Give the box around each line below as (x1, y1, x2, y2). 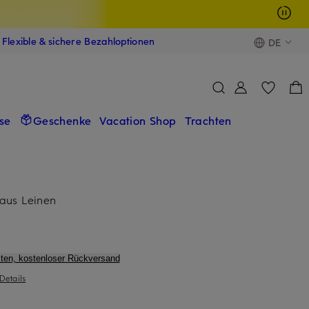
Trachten (184, 112, 232, 128)
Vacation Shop (99, 112, 177, 128)
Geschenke (32, 112, 92, 128)
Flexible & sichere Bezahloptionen (1, 34, 155, 48)
